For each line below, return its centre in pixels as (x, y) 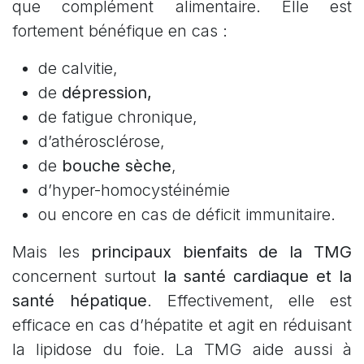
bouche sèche (117, 166)
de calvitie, (80, 69)
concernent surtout (88, 277)
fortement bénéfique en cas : (120, 31)
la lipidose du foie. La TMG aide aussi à (182, 350)
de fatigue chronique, (120, 117)
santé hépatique (80, 301)
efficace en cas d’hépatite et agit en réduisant (182, 325)
